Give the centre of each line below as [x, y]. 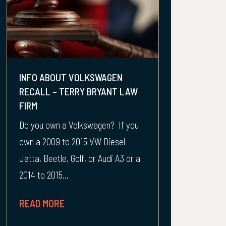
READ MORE [42, 203]
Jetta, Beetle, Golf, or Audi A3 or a [80, 158]
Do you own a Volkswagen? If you [79, 125]
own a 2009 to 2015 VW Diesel [72, 142]
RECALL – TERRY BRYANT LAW [78, 91]
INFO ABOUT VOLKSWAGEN [71, 77]
